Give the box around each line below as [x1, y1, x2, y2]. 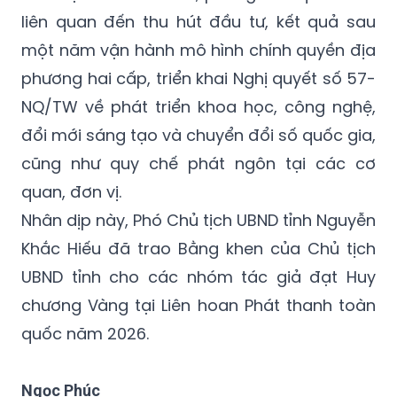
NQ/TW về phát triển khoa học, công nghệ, [21, 95, 376, 118]
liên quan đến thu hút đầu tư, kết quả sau [21, 10, 376, 33]
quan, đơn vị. [21, 180, 121, 203]
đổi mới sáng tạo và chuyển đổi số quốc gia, [21, 123, 376, 146]
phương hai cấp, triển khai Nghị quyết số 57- [21, 66, 376, 90]
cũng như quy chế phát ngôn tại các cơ [21, 152, 376, 175]
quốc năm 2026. [21, 322, 149, 345]
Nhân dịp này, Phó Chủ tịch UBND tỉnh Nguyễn [21, 208, 376, 231]
